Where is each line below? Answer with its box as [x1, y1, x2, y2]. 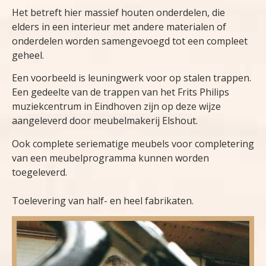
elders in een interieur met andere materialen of [12, 20, 226, 33]
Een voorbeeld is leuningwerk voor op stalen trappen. [12, 71, 251, 85]
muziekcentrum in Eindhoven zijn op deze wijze [12, 100, 221, 113]
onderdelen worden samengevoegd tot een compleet [12, 34, 248, 47]
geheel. [12, 49, 44, 62]
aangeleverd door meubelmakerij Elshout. [12, 114, 198, 128]
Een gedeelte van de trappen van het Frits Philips [12, 85, 229, 99]
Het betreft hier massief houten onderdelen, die [12, 6, 225, 19]
